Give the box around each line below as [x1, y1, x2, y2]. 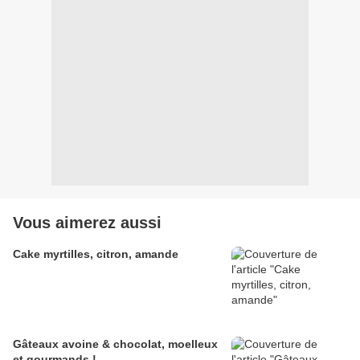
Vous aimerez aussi [13, 214, 162, 232]
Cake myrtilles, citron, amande [13, 247, 178, 261]
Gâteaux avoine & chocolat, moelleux [13, 337, 218, 351]
